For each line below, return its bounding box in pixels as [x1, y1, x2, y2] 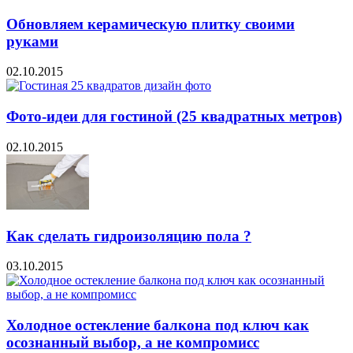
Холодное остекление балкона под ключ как [6, 316, 309, 333]
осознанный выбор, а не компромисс [6, 333, 259, 351]
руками [6, 32, 58, 50]
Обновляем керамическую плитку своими [6, 15, 295, 32]
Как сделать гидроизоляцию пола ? [6, 227, 251, 244]
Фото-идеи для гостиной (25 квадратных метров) [6, 108, 342, 125]
